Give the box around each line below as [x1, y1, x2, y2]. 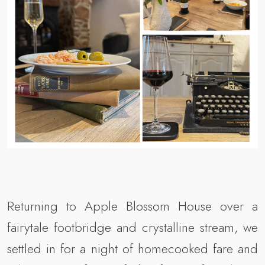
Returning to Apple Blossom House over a [7, 196, 258, 215]
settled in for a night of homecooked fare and [7, 238, 258, 258]
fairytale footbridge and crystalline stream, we [7, 217, 258, 237]
